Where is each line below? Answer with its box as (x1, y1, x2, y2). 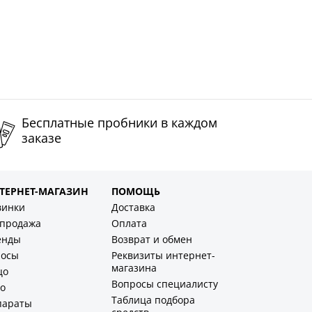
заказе (22, 130, 61, 147)
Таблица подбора (111, 293, 196, 307)
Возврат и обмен (111, 233, 193, 247)
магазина (111, 261, 157, 275)
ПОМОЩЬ (111, 185, 161, 198)
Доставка (111, 201, 156, 214)
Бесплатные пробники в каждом (22, 114, 217, 132)
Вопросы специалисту (111, 277, 219, 291)
